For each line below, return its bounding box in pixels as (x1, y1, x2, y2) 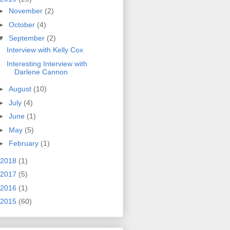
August (8, 85, 33, 93)
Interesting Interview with (6, 59, 87, 68)
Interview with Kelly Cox (6, 46, 83, 54)
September (8, 34, 47, 43)
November (8, 7, 45, 15)
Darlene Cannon (14, 67, 68, 76)
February (8, 139, 41, 148)
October (8, 20, 37, 29)
